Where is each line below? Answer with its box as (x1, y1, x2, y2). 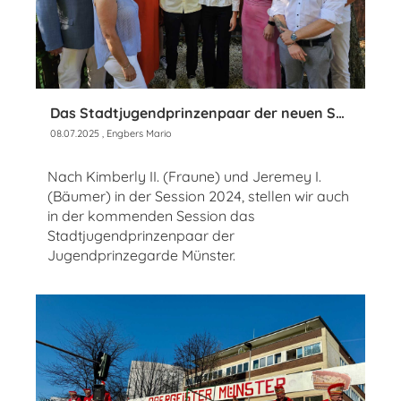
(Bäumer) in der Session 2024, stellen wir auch (47, 186, 349, 205)
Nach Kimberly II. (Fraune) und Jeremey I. (47, 166, 321, 185)
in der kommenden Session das (47, 206, 255, 225)
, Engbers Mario (99, 126, 172, 140)
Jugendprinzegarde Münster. (47, 245, 235, 264)
